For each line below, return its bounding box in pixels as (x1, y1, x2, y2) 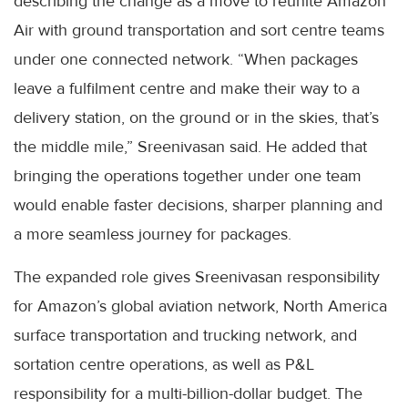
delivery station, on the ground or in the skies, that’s (14, 107, 379, 128)
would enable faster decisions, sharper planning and (14, 195, 382, 216)
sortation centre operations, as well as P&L (14, 354, 314, 375)
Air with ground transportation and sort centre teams (14, 20, 384, 41)
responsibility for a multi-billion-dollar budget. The (14, 383, 362, 404)
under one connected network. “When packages (14, 49, 358, 70)
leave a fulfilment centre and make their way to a (14, 78, 360, 99)
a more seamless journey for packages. (14, 224, 291, 245)
